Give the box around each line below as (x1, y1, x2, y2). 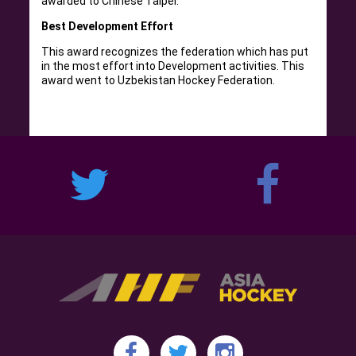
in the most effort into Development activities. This (41, 59, 305, 72)
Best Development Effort (41, 19, 174, 33)
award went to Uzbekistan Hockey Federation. (41, 73, 276, 87)
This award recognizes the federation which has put (41, 44, 309, 58)
